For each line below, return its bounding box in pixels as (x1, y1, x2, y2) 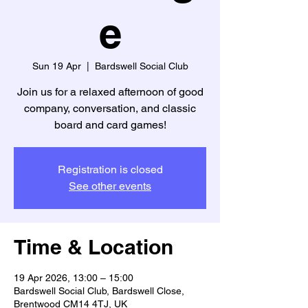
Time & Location (14, 234, 173, 259)
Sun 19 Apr (32, 60, 81, 71)
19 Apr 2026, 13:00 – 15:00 (14, 272, 133, 283)
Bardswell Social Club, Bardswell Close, (14, 285, 184, 296)
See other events (69, 179, 151, 192)
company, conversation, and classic (24, 102, 196, 115)
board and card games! (54, 118, 166, 131)
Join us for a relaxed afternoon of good (16, 85, 203, 98)
